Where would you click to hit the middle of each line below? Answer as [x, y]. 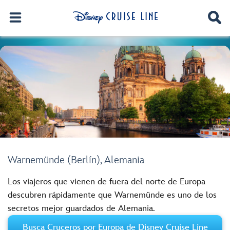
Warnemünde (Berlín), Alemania [76, 160]
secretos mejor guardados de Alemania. [81, 209]
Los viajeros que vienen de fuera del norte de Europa [107, 182]
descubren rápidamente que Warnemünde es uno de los [112, 195]
